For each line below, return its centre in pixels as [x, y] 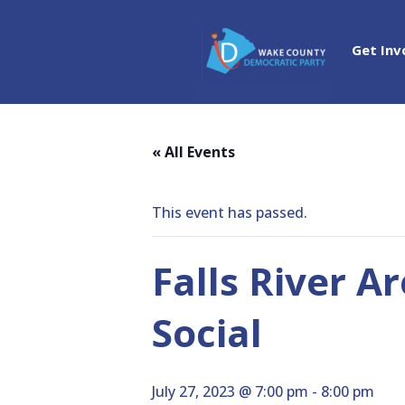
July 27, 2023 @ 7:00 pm [230, 391]
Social [207, 332]
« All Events [193, 152]
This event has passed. [230, 212]
